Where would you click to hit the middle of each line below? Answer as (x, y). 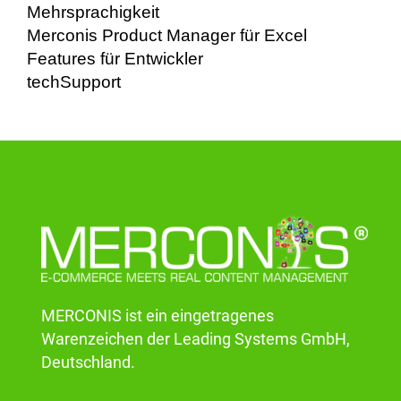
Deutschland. (89, 363)
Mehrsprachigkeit (93, 13)
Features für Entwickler (115, 59)
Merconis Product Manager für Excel (167, 36)
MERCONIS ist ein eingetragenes (158, 316)
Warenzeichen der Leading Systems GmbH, (196, 340)
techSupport (74, 82)
